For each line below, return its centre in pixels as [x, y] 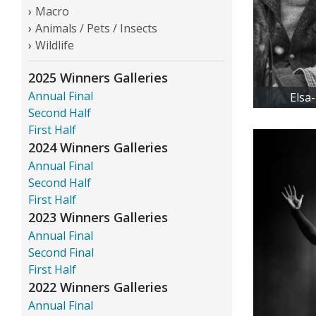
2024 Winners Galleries [98, 147]
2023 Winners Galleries [98, 217]
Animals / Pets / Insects [96, 28]
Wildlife [55, 45]
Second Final [61, 252]
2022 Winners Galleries [98, 287]
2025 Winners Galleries [98, 77]
